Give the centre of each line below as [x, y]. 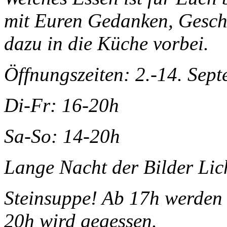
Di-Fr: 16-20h [62, 105]
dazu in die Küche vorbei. [106, 43]
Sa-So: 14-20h [62, 136]
